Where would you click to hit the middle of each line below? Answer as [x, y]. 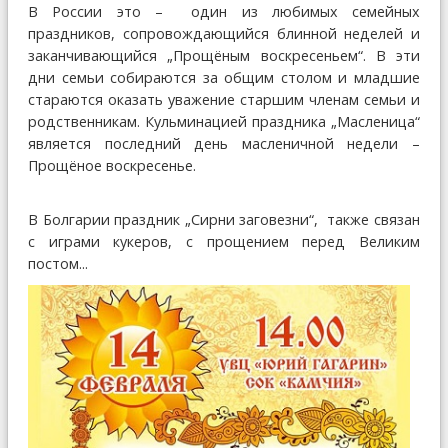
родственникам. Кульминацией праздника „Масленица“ [224, 121]
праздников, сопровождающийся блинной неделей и [224, 33]
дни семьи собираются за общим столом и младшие [224, 77]
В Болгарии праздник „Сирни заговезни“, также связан [224, 219]
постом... [58, 263]
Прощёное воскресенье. [224, 165]
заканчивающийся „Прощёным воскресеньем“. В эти [224, 55]
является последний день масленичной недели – [224, 143]
